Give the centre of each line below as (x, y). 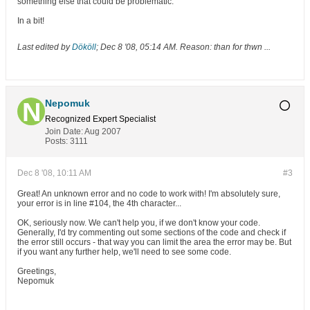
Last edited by (45, 47)
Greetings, (37, 271)
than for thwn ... (241, 47)
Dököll (84, 47)
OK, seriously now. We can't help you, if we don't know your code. (139, 223)
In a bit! (31, 21)
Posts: (56, 141)
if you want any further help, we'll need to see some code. (124, 252)
